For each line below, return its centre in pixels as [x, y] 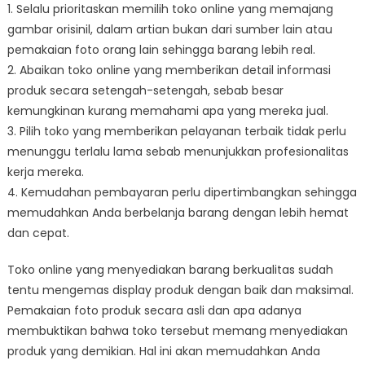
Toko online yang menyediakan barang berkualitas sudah [170, 270]
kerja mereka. [45, 172]
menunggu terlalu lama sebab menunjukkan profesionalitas [178, 152]
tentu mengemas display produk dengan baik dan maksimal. [180, 290]
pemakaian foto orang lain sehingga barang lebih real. [161, 50]
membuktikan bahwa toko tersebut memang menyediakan [177, 331]
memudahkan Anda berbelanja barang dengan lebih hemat [178, 213]
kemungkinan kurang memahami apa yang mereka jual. [167, 111]
